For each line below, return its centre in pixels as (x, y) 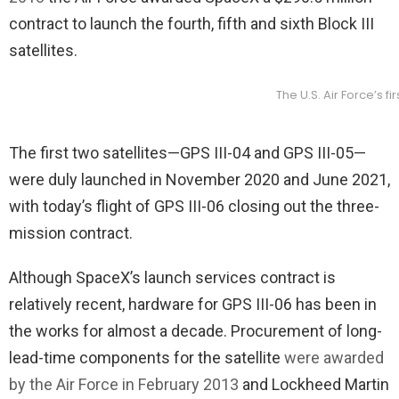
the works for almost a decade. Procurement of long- (195, 330)
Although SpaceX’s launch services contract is (172, 277)
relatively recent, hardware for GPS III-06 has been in (193, 304)
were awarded (334, 357)
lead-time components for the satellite (147, 357)
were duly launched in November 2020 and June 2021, (199, 179)
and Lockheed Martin (314, 384)
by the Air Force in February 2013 (124, 384)
